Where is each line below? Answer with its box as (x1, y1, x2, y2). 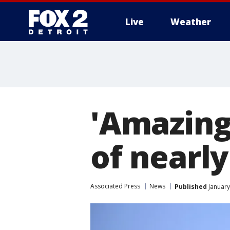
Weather (170, 16, 211, 28)
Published (175, 182, 207, 191)
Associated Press (90, 182, 140, 190)
